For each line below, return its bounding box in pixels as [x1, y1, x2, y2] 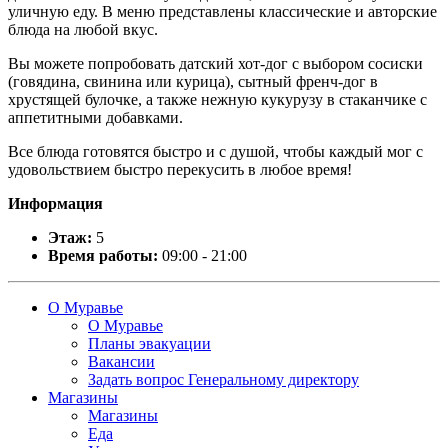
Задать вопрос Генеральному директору [88, 370, 359, 388]
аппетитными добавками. [8, 108, 183, 126]
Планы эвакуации [88, 334, 211, 352]
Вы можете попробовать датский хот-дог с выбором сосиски [8, 54, 423, 72]
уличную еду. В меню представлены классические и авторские [8, 2, 437, 20]
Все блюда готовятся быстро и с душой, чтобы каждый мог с [8, 142, 423, 160]
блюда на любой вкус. [8, 20, 158, 38]
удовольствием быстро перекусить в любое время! [8, 160, 352, 178]
